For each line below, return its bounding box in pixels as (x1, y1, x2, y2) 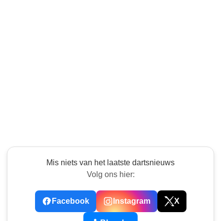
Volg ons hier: (86, 170, 135, 179)
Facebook (51, 197, 89, 206)
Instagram (112, 197, 150, 206)
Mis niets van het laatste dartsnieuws (46, 158, 175, 167)
